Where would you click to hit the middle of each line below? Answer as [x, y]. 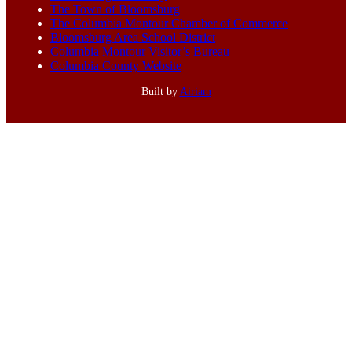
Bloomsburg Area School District [133, 38]
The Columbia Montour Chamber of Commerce [169, 24]
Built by [160, 92]
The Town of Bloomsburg [115, 9]
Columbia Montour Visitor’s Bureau [140, 52]
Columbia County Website [116, 66]
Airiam [195, 92]
